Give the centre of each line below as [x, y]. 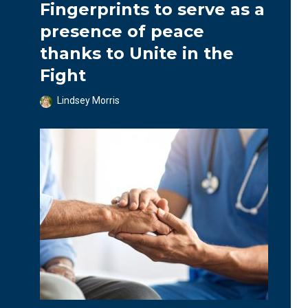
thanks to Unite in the [137, 53]
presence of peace [122, 31]
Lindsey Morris [88, 100]
